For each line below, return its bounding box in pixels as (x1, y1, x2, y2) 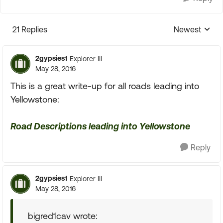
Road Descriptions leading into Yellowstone (10, 121, 190, 131)
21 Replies (12, 25, 47, 34)
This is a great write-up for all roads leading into (10, 81, 199, 91)
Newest (174, 25, 201, 34)
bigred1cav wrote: (28, 211, 98, 221)
